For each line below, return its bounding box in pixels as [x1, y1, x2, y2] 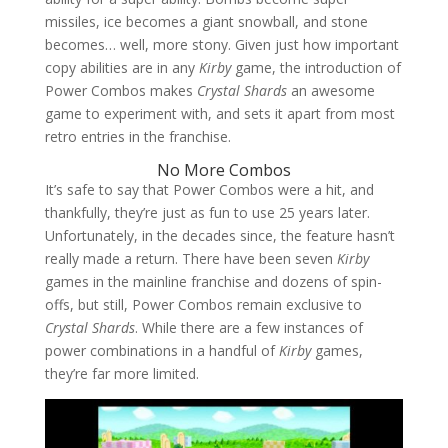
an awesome [286, 80, 375, 100]
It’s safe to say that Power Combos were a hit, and [44, 179, 374, 199]
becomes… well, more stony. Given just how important [44, 34, 399, 54]
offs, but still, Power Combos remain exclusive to [44, 294, 362, 314]
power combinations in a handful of [44, 340, 275, 360]
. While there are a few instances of [134, 317, 363, 337]
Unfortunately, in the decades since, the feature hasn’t [44, 225, 395, 245]
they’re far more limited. [44, 363, 199, 383]
